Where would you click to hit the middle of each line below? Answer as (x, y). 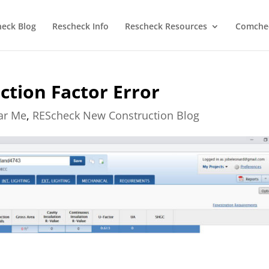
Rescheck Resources (166, 26)
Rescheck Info (80, 26)
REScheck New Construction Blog (116, 115)
